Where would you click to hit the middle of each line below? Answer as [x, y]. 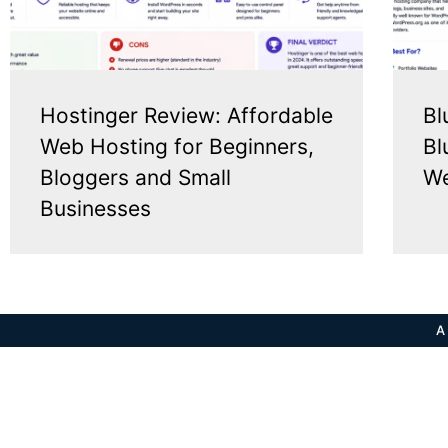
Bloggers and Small [135, 177]
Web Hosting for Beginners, [177, 146]
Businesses [95, 208]
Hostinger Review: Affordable [186, 115]
